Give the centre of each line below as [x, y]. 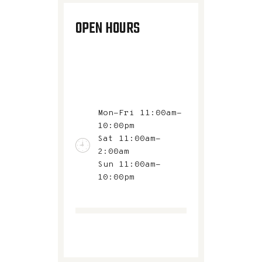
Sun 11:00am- [129, 164]
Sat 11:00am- [129, 139]
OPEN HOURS [108, 28]
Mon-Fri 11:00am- [140, 113]
